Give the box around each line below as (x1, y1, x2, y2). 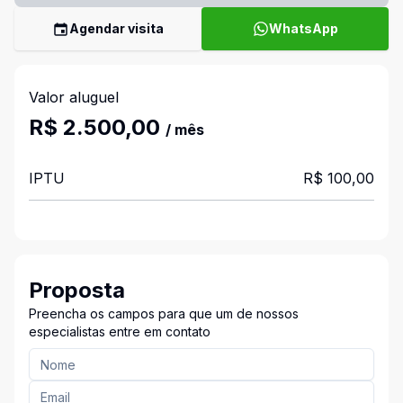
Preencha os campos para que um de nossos (29, 306, 299, 321)
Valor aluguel (29, 88, 119, 106)
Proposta (29, 277, 125, 303)
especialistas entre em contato (29, 324, 210, 339)
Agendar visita (69, 21, 164, 36)
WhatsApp (268, 21, 338, 36)
